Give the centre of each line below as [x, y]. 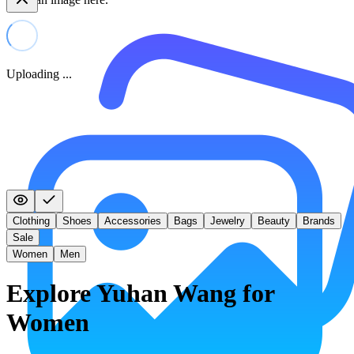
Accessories [133, 220]
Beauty [274, 220]
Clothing [31, 220]
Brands [319, 220]
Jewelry [228, 220]
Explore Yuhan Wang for [140, 294]
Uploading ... [39, 74]
